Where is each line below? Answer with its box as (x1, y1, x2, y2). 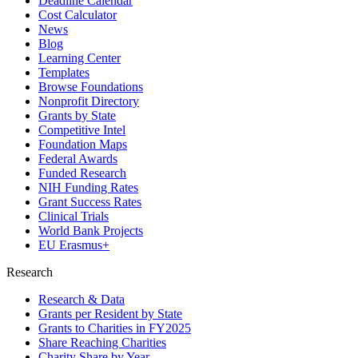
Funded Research (38, 166, 126, 181)
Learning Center (38, 51, 121, 66)
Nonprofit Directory (38, 94, 139, 109)
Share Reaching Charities (38, 336, 166, 350)
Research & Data (38, 292, 125, 307)
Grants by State (38, 109, 116, 123)
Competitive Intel (38, 123, 125, 137)
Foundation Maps (38, 137, 127, 152)
